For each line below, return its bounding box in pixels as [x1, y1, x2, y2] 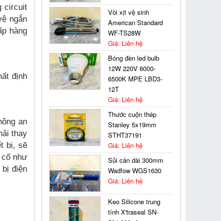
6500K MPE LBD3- [108, 74, 163, 83]
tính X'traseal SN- [108, 207, 159, 217]
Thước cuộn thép [108, 110, 157, 119]
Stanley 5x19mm [108, 120, 157, 129]
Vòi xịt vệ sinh [108, 7, 149, 17]
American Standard [108, 18, 163, 27]
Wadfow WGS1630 [108, 166, 162, 175]
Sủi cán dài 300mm [108, 155, 164, 165]
